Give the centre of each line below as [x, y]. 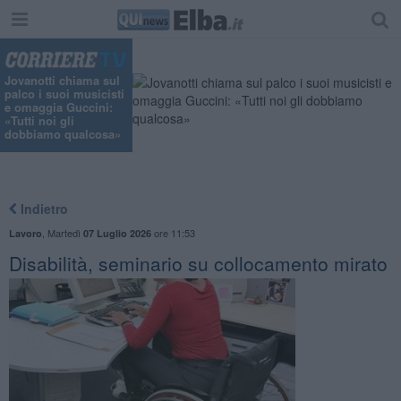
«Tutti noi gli [39, 121]
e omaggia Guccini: [59, 107]
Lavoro [25, 233]
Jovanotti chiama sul [62, 81]
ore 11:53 [173, 232]
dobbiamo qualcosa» [63, 134]
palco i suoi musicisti [64, 94]
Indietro [42, 208]
